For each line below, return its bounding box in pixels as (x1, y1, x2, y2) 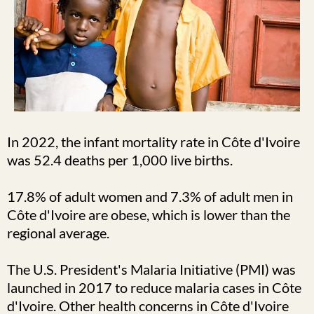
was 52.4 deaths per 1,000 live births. (7, 151, 233, 168)
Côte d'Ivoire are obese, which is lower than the (7, 205, 290, 223)
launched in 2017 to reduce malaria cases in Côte (7, 278, 301, 296)
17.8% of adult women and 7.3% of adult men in (7, 187, 293, 205)
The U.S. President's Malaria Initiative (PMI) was (7, 260, 296, 278)
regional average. (7, 224, 109, 241)
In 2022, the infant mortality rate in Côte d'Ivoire (7, 132, 300, 150)
